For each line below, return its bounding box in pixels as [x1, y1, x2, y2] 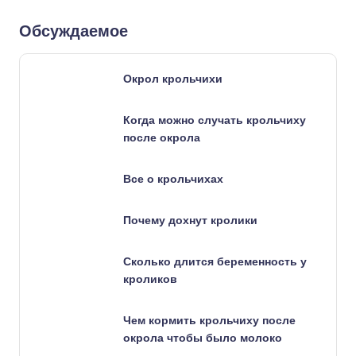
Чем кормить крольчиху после [123, 314, 296, 327]
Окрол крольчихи [123, 72, 222, 85]
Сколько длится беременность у [123, 255, 307, 268]
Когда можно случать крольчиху [123, 114, 306, 126]
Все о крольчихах [123, 172, 223, 185]
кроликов [123, 273, 177, 285]
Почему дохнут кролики [123, 214, 257, 226]
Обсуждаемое [19, 22, 128, 40]
